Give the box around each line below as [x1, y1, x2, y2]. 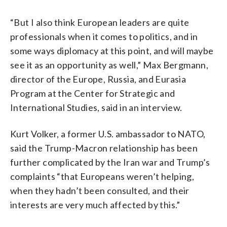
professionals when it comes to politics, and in [10, 30, 198, 42]
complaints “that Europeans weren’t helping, [10, 170, 195, 182]
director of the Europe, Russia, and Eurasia [10, 73, 186, 85]
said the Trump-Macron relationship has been [10, 142, 198, 154]
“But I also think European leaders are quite [10, 16, 190, 28]
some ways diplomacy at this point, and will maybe [10, 45, 214, 56]
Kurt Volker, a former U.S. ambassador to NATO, [10, 128, 206, 139]
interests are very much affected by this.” [10, 199, 180, 210]
